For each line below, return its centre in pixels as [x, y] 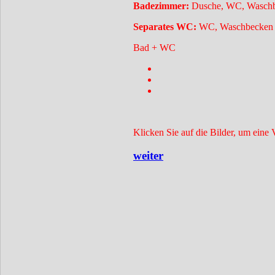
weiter [148, 156]
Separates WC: [166, 26]
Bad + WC [156, 47]
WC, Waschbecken [236, 26]
